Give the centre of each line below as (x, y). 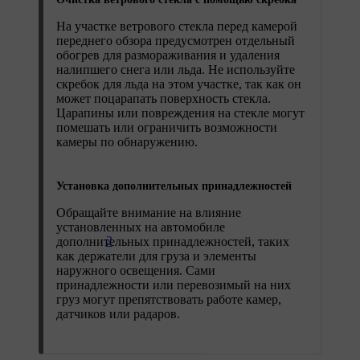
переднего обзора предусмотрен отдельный (176, 40)
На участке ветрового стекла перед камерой (177, 26)
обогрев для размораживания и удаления (168, 55)
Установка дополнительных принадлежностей (174, 186)
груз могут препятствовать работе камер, (169, 299)
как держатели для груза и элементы (156, 256)
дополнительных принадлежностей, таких (173, 241)
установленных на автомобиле (141, 227)
